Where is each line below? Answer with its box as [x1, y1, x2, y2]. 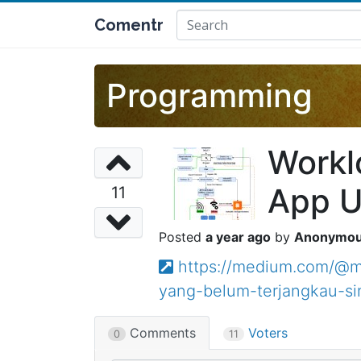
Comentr [94, 15, 164, 35]
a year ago [205, 229, 271, 245]
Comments [126, 325, 196, 341]
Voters [244, 325, 288, 341]
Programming [106, 76, 313, 115]
